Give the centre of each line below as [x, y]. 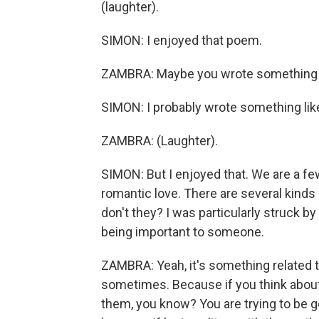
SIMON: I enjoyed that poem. [182, 40]
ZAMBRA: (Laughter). [159, 141]
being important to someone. [183, 232]
